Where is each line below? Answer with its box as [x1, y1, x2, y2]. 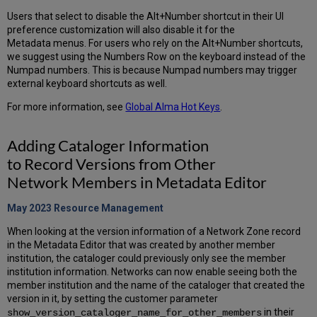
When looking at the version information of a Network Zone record [7, 226, 301, 238]
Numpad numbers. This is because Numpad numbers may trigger [7, 64, 298, 76]
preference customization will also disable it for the [7, 24, 236, 36]
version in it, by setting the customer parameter [7, 293, 219, 305]
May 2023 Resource [7, 202, 102, 214]
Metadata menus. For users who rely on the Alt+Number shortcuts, [7, 38, 304, 50]
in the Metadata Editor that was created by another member [7, 239, 276, 251]
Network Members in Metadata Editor [7, 173, 267, 192]
